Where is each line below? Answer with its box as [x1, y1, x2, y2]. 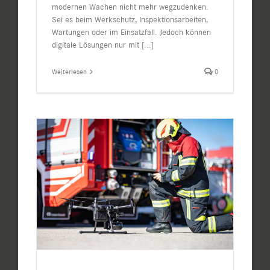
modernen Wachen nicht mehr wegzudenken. [52, 2, 209, 13]
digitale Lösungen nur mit [52, 40, 142, 51]
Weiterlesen [52, 67, 87, 77]
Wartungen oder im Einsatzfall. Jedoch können [52, 27, 211, 38]
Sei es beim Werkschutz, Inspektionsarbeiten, [52, 14, 208, 25]
